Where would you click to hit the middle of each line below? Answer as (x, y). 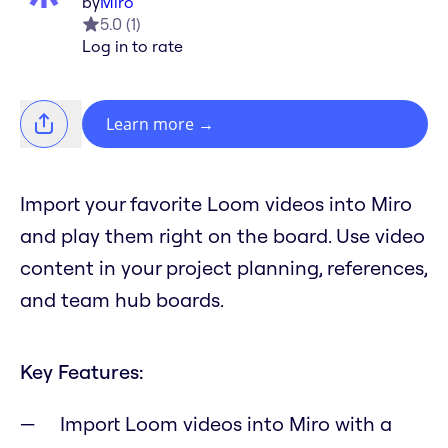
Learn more (150, 124)
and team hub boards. (122, 300)
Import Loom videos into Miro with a (226, 424)
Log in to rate (132, 46)
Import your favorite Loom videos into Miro (216, 204)
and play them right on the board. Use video (222, 236)
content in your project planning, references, (223, 268)
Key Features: (82, 372)
